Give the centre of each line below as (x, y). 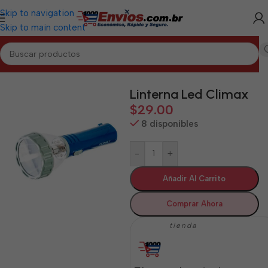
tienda (184, 226)
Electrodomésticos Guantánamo (157, 68)
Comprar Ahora (194, 204)
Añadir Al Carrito (194, 179)
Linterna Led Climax (189, 94)
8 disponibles (170, 124)
